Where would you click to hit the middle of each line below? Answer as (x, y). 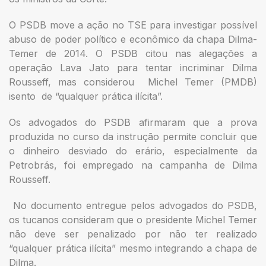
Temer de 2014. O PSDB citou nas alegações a (133, 53)
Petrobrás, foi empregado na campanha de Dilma (133, 165)
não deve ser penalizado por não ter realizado (133, 234)
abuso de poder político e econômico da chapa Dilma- (133, 39)
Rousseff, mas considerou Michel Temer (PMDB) (133, 82)
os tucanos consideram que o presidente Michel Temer (133, 219)
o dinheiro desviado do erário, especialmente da (133, 151)
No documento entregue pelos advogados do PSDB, (133, 205)
